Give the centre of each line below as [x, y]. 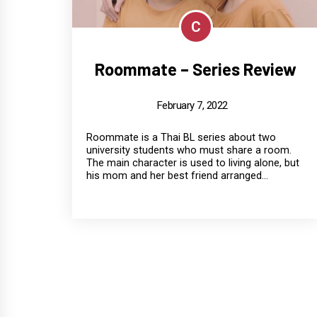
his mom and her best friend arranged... [177, 175]
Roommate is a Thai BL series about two [181, 137]
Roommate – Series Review [196, 69]
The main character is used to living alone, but [193, 163]
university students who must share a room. [189, 150]
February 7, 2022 [192, 105]
